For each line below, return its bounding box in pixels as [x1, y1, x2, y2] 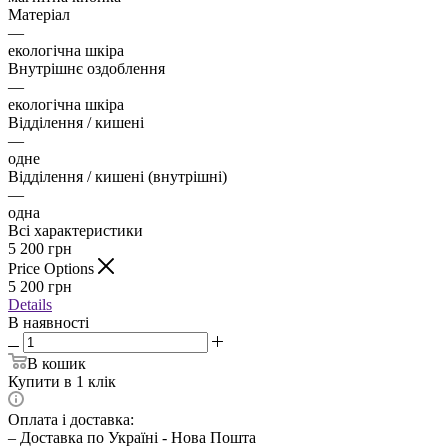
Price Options [8, 260, 98, 278]
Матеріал [8, 6, 70, 24]
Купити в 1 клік [8, 373, 116, 391]
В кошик [27, 355, 86, 373]
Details [8, 296, 52, 314]
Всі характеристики [8, 222, 143, 240]
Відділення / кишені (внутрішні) [8, 168, 227, 186]
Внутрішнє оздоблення [8, 60, 165, 78]
